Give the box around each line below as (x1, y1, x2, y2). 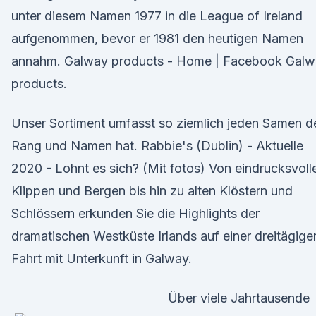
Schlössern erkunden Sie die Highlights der (11, 206, 260, 221)
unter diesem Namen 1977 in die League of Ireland (11, 8, 303, 23)
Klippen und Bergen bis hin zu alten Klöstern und (11, 183, 293, 198)
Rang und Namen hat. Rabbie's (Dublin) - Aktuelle (11, 138, 303, 153)
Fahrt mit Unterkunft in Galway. (11, 251, 192, 266)
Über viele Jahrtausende (168, 291, 310, 305)
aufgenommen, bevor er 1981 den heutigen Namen (11, 31, 303, 46)
